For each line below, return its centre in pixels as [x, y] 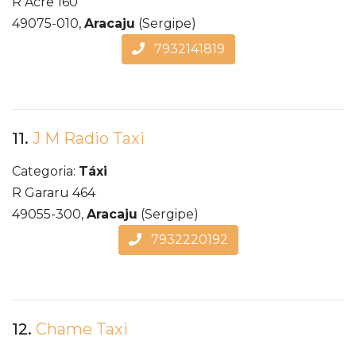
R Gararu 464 [54, 193]
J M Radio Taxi [89, 139]
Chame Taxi [82, 329]
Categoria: [45, 172]
